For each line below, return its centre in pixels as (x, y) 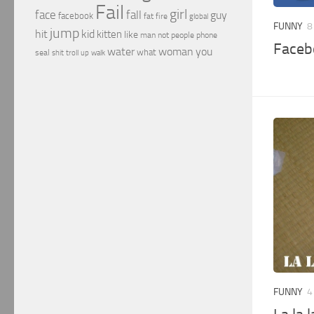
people (183, 35)
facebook (76, 16)
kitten (109, 34)
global (199, 16)
